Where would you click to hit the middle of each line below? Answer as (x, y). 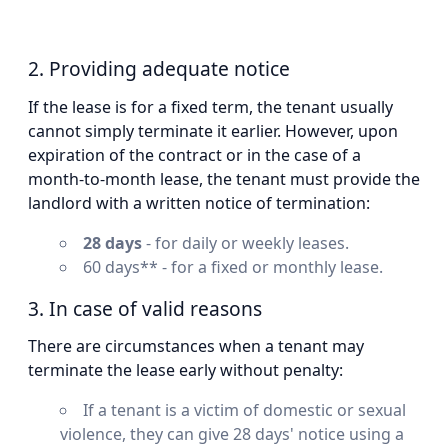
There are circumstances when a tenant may (196, 346)
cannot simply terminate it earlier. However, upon (213, 130)
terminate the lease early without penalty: (185, 370)
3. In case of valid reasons (145, 308)
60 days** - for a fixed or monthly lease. (233, 266)
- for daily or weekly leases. (245, 242)
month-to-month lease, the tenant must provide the (224, 178)
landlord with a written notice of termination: (199, 202)
